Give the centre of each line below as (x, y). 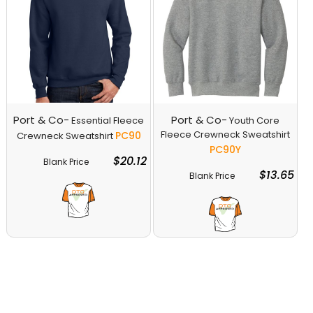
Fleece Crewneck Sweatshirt (226, 134)
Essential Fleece (108, 120)
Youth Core (255, 120)
